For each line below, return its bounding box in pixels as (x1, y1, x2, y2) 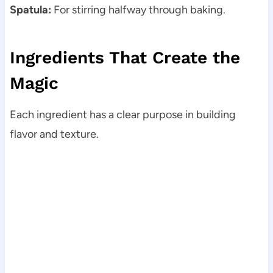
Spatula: (9, 3, 51, 17)
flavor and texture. (9, 127, 99, 141)
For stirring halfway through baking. (51, 3, 225, 17)
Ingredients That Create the (9, 48, 240, 68)
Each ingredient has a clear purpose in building (9, 108, 236, 122)
